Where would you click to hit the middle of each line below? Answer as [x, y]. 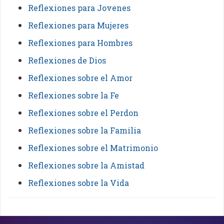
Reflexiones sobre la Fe [73, 95]
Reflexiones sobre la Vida [78, 183]
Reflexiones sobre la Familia [84, 130]
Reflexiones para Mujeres [78, 25]
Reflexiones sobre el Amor [80, 78]
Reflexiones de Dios [67, 60]
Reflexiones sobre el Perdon [83, 113]
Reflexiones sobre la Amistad [86, 165]
